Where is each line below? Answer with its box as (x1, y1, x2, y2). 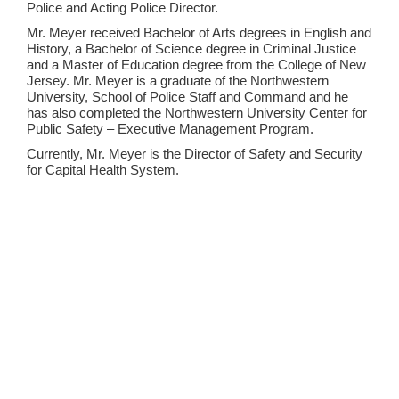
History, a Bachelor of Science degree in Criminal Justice (27, 41, 356, 56)
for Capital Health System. (27, 162, 179, 177)
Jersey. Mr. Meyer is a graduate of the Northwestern (27, 73, 329, 88)
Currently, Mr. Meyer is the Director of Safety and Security (27, 146, 362, 161)
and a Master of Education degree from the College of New (27, 57, 366, 72)
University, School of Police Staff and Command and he (27, 89, 348, 104)
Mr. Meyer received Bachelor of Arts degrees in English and (27, 25, 371, 40)
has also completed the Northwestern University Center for (27, 105, 367, 120)
